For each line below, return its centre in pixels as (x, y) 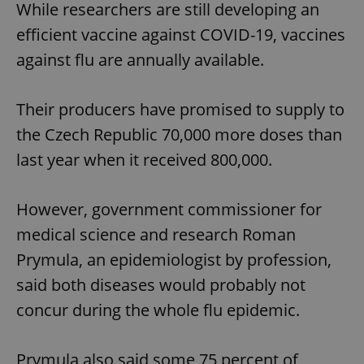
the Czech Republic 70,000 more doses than (179, 134)
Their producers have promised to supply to (180, 109)
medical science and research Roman (156, 234)
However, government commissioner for (169, 209)
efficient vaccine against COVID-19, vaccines (181, 34)
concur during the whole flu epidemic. (158, 310)
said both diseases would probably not (161, 284)
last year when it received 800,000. (144, 159)
